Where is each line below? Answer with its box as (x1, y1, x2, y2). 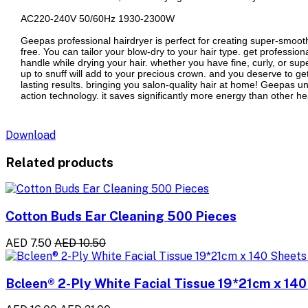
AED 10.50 (54, 236, 106, 250)
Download (5, 128, 56, 142)
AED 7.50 (5, 236, 52, 250)
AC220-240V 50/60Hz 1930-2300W (21, 12, 175, 24)
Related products (5, 154, 113, 170)
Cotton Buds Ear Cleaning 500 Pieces (5, 208, 236, 224)
